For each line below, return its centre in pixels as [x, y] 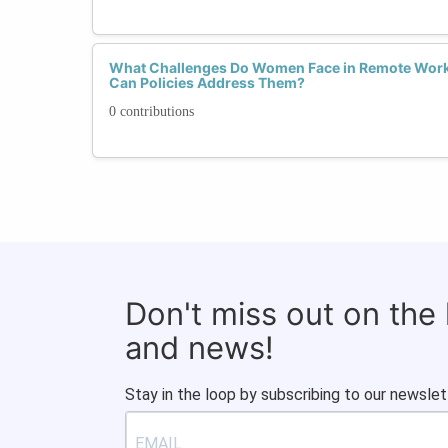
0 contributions [151, 111]
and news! [199, 347]
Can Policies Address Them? [207, 82]
